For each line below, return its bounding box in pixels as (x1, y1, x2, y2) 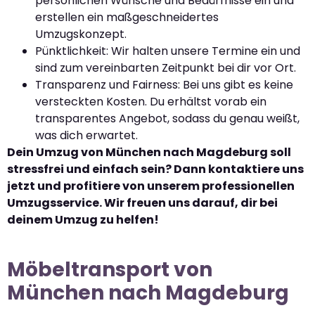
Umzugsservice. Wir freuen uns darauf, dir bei (7, 194, 278, 211)
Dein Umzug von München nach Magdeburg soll (7, 143, 291, 160)
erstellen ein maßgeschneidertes (35, 8, 219, 25)
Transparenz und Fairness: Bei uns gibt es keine (35, 76, 293, 93)
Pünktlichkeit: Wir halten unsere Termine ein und (35, 42, 300, 59)
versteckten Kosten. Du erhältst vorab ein (35, 93, 266, 110)
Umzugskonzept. (35, 25, 127, 42)
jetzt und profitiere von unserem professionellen (7, 177, 295, 194)
